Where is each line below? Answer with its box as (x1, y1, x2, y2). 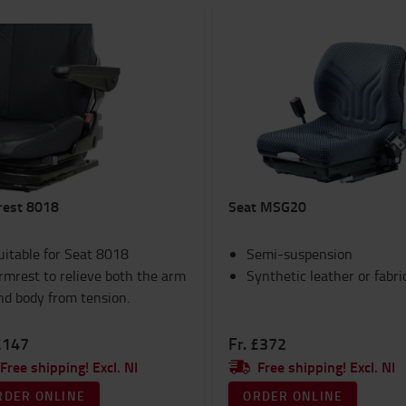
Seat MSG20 (228, 196, 307, 217)
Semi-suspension (246, 244, 353, 264)
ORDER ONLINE (243, 387, 343, 404)
